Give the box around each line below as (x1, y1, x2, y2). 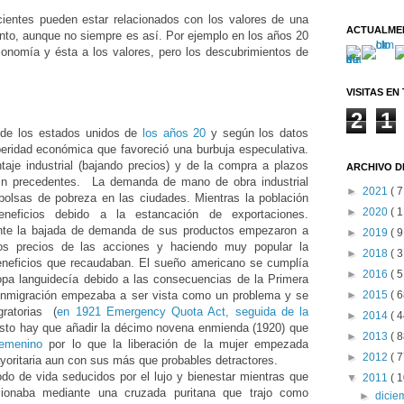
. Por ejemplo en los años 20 (158, 29, 309, 43)
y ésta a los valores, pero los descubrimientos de (40, 45, 308, 60)
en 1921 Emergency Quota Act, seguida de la (57, 305, 309, 319)
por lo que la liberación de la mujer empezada (42, 337, 309, 352)
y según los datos (206, 126, 308, 141)
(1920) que (248, 321, 309, 335)
